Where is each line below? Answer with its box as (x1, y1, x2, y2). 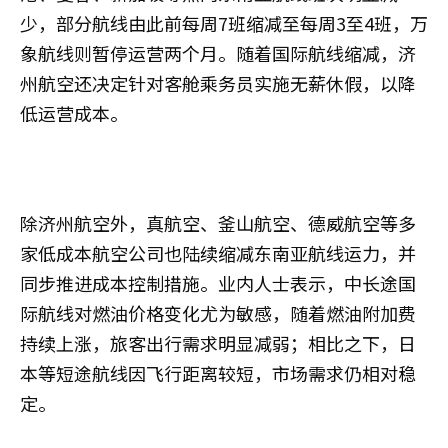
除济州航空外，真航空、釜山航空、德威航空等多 (20, 210, 416, 236)
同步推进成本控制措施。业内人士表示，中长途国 (20, 270, 416, 296)
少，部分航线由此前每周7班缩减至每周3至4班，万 (20, 10, 428, 36)
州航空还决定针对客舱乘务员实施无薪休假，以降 (20, 70, 416, 96)
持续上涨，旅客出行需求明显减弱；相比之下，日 (20, 330, 416, 356)
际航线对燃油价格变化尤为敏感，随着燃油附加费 (20, 300, 416, 326)
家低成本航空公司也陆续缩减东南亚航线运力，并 (20, 240, 416, 266)
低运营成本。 (20, 100, 128, 126)
